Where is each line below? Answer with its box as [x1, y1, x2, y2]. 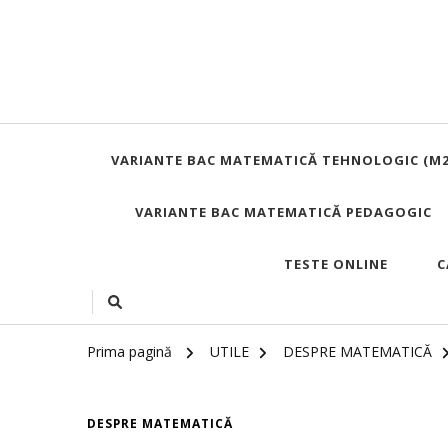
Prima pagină [87, 342, 172, 362]
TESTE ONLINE [284, 255, 388, 273]
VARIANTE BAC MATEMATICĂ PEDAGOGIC [134, 203, 432, 221]
